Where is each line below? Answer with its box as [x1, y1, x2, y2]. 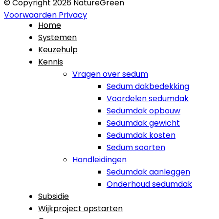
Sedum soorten [107, 141, 165, 153]
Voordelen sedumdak [107, 92, 189, 104]
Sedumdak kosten [107, 129, 175, 141]
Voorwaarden [4, 9, 57, 21]
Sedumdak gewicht [107, 117, 180, 129]
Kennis [38, 56, 63, 67]
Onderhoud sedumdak [107, 178, 192, 190]
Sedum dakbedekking [107, 80, 189, 92]
